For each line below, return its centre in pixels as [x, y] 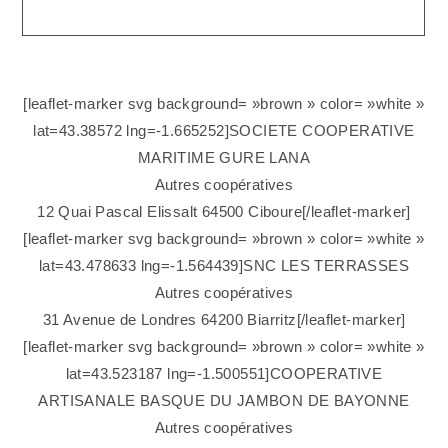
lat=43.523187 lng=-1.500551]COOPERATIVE [224, 374]
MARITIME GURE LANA [224, 158]
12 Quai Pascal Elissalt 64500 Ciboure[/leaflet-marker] [224, 212]
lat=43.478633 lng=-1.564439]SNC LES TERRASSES [224, 266]
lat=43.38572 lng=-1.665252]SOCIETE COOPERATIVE [224, 131]
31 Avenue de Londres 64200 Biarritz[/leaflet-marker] [224, 320]
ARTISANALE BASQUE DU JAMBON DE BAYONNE [224, 401]
